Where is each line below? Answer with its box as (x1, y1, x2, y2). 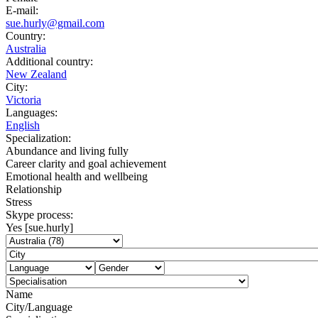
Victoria (6, 93, 41, 106)
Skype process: (6, 208, 73, 221)
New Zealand (6, 67, 67, 80)
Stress (6, 195, 32, 208)
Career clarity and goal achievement (6, 157, 166, 170)
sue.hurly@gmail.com (6, 16, 104, 29)
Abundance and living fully (6, 144, 128, 157)
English (6, 119, 40, 131)
